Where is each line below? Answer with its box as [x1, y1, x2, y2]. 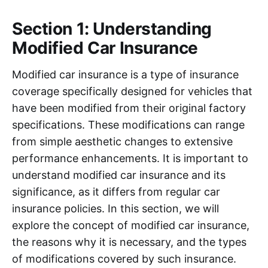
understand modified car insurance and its [12, 168, 226, 181]
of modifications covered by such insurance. [12, 252, 236, 265]
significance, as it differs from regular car [12, 185, 220, 198]
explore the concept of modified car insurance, [12, 218, 249, 232]
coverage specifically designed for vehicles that [12, 84, 252, 98]
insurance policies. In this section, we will [12, 202, 219, 215]
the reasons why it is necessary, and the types [12, 235, 246, 248]
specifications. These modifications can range [12, 118, 245, 131]
